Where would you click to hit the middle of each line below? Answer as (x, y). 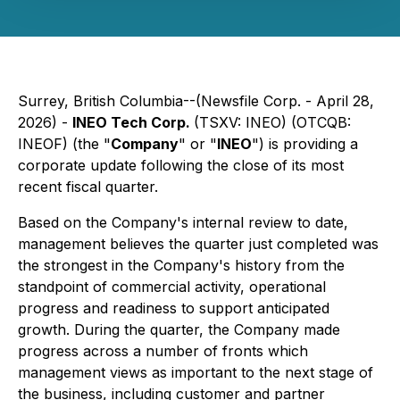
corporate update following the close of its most (181, 165)
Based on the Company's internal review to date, (183, 222)
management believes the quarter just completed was (198, 244)
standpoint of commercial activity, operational (172, 287)
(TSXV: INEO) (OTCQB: (272, 122)
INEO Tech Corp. (133, 122)
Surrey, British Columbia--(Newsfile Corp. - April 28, (196, 101)
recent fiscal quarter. (88, 187)
